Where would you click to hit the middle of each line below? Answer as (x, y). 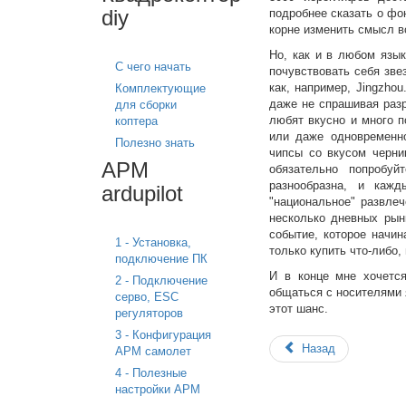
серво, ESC (147, 297)
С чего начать (153, 67)
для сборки (146, 105)
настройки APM (158, 389)
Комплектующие (160, 88)
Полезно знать (155, 143)
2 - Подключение (161, 280)
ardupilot (142, 193)
